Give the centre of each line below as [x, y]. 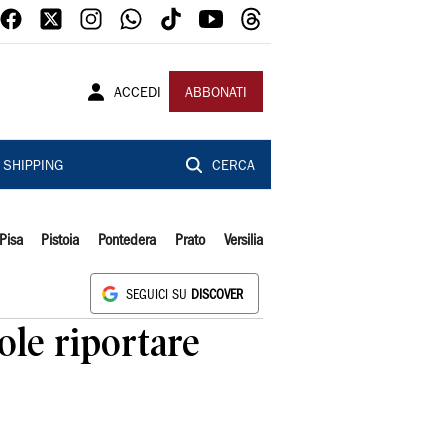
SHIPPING [32, 167]
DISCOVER [217, 295]
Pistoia [60, 241]
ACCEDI [137, 94]
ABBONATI [216, 94]
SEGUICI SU [158, 295]
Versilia [243, 241]
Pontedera [127, 241]
